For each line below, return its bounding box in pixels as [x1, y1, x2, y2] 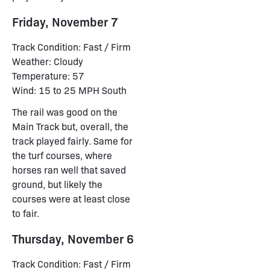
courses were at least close [12, 192, 130, 205]
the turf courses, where [12, 149, 112, 162]
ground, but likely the [12, 178, 102, 190]
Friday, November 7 [12, 13, 118, 30]
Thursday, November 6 [12, 230, 134, 246]
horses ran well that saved [12, 163, 126, 176]
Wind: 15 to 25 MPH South [12, 84, 127, 96]
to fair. [12, 207, 39, 219]
